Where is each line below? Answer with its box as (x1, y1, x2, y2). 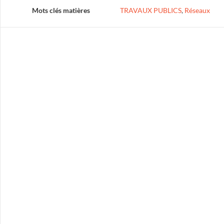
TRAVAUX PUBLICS (119, 6, 181, 14)
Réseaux (184, 6, 210, 14)
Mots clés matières (31, 6, 90, 14)
